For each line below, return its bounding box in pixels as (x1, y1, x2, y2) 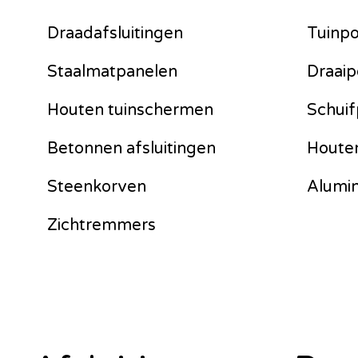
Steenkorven (47, 177, 147, 197)
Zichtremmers (47, 215, 157, 235)
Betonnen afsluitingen (47, 138, 217, 158)
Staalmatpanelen (47, 62, 178, 82)
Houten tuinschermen (47, 100, 214, 120)
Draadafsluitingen (47, 23, 184, 43)
